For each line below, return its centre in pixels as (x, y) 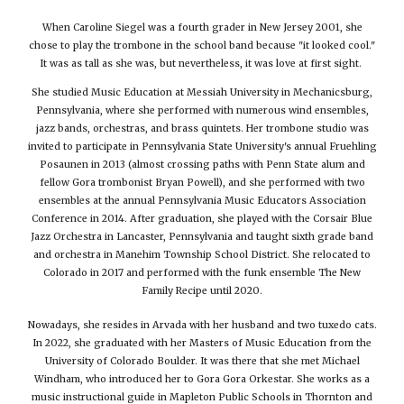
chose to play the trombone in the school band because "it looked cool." (202, 45)
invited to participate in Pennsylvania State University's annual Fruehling (202, 146)
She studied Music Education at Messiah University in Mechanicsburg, (202, 92)
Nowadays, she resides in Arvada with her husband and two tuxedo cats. (202, 325)
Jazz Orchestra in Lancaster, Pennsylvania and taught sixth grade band (202, 236)
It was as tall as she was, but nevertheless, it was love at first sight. (202, 63)
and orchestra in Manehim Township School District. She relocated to (202, 254)
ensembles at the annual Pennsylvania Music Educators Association (202, 200)
